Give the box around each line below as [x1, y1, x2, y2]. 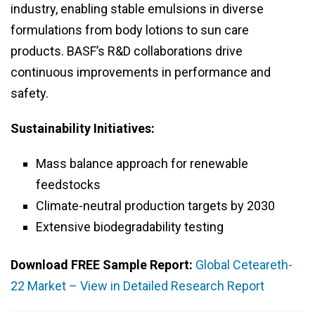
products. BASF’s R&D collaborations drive [11, 44, 243, 59]
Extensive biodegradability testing [36, 219, 224, 235]
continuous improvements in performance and [11, 65, 271, 80]
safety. [11, 86, 49, 101]
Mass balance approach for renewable [36, 156, 248, 172]
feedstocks [36, 177, 101, 193]
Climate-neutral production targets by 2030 [36, 198, 275, 214]
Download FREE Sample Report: [11, 257, 195, 273]
